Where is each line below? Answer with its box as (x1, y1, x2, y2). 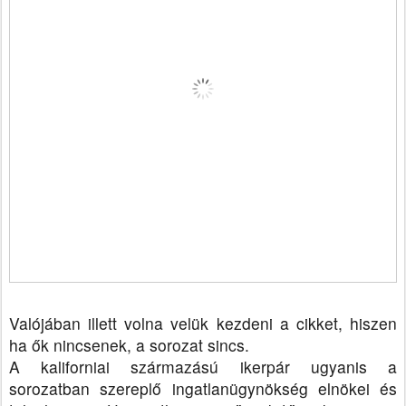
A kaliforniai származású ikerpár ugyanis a (9, 355, 397, 379)
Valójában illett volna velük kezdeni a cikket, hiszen (9, 312, 397, 335)
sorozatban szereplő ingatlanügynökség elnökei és (9, 377, 397, 401)
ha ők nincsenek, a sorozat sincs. (9, 333, 249, 357)
